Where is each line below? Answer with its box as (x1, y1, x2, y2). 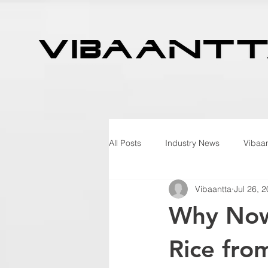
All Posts (109, 137, 141, 148)
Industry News (165, 137, 220, 148)
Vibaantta (195, 183, 232, 194)
